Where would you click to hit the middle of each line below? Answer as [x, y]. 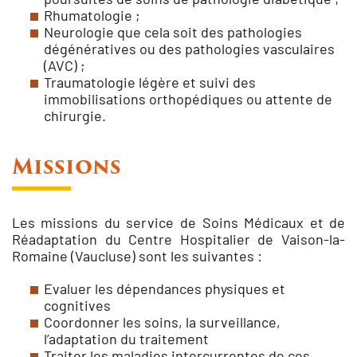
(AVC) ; [64, 66]
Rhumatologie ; [92, 16]
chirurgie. [75, 116]
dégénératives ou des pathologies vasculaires [189, 49]
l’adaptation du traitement [126, 339]
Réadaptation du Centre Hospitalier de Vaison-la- [178, 239]
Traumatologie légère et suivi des [149, 82]
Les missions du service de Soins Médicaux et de [178, 223]
